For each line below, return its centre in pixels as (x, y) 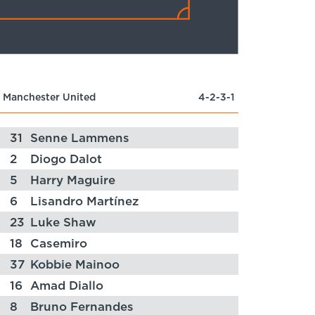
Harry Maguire (73, 181)
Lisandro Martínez (85, 202)
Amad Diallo (67, 286)
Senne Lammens (80, 139)
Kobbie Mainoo (75, 265)
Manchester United (49, 98)
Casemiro (59, 244)
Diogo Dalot (66, 160)
